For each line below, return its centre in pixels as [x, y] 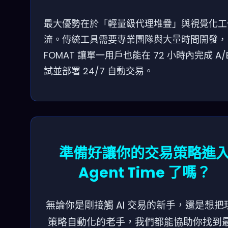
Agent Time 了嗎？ [145, 173]
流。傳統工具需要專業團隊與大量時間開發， [135, 40]
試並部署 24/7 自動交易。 [98, 71]
